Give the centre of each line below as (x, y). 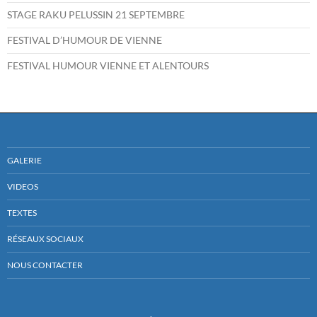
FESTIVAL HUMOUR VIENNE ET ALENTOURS (108, 66)
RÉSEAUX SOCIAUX (45, 239)
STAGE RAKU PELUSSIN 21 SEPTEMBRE (96, 15)
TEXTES (22, 213)
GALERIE (24, 161)
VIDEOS (23, 187)
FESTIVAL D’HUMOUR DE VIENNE (85, 40)
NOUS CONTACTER (45, 265)
